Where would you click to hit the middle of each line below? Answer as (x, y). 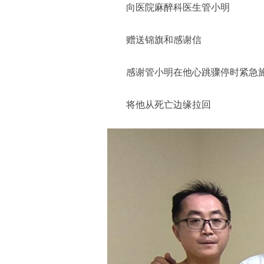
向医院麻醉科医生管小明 (178, 7)
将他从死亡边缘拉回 (169, 104)
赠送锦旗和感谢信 (164, 39)
